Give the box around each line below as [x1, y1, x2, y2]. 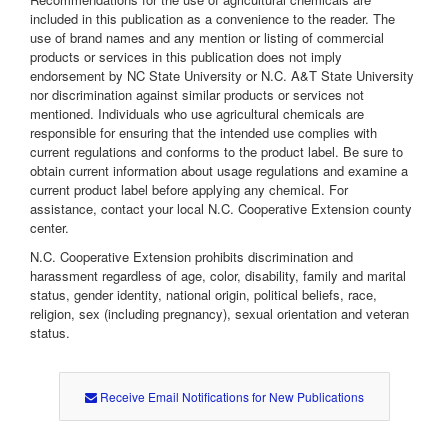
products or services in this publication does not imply [30, 47, 342, 67]
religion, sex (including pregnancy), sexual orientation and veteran [30, 304, 409, 324]
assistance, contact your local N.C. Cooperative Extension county [30, 199, 412, 219]
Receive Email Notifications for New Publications [96, 388, 364, 406]
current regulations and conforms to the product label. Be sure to [30, 142, 403, 162]
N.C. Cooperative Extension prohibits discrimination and [30, 247, 353, 267]
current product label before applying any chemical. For [30, 180, 348, 200]
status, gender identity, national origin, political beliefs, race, [30, 285, 377, 305]
